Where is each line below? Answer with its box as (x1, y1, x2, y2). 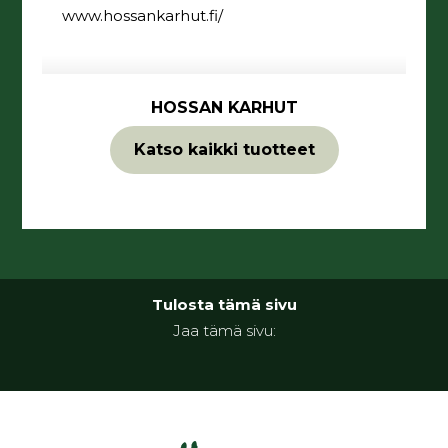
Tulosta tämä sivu (151, 294, 297, 314)
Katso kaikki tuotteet (133, 139, 315, 159)
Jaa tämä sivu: (172, 320, 276, 340)
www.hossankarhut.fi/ (62, 6, 224, 26)
